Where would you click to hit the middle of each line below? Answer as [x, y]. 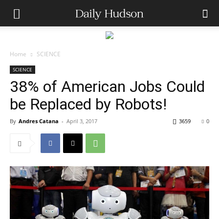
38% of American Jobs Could [107, 87]
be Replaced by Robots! [88, 104]
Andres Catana [39, 121]
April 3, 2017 [82, 121]
